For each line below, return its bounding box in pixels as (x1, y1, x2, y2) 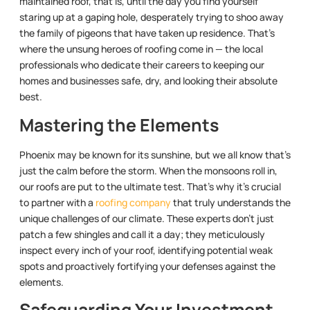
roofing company (95, 195, 171, 209)
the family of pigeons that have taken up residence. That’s (19, 26, 275, 40)
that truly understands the (171, 195, 291, 209)
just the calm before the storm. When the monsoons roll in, (19, 163, 277, 177)
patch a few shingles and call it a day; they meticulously (19, 227, 265, 241)
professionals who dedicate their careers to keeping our (19, 58, 264, 72)
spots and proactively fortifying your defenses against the (19, 259, 275, 273)
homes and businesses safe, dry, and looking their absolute (19, 74, 277, 88)
